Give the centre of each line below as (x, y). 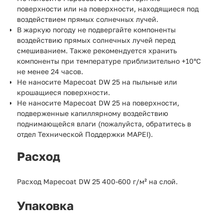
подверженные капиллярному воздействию (93, 113)
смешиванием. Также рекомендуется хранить (97, 50)
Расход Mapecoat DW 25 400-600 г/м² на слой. (97, 181)
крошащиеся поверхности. (63, 92)
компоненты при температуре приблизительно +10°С (109, 61)
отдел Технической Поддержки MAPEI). (85, 134)
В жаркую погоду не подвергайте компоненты (96, 29)
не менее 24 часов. (50, 71)
